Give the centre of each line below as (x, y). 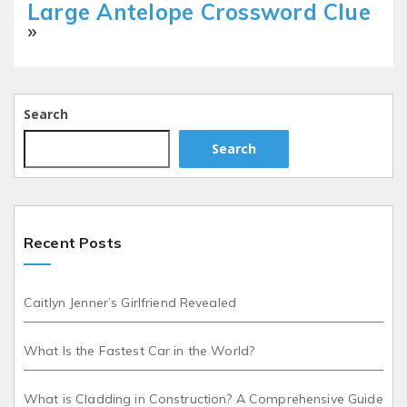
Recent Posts (73, 242)
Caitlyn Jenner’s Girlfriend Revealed (130, 302)
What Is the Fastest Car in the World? (139, 350)
